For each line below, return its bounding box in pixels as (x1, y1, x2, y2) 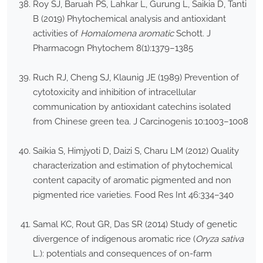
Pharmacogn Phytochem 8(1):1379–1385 (33, 43, 193, 54)
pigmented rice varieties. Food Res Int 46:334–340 (33, 190, 234, 201)
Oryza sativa (195, 234, 244, 245)
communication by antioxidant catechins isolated (33, 102, 231, 113)
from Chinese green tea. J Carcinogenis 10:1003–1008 (33, 116, 248, 127)
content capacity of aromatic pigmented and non (33, 175, 231, 186)
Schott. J (174, 28, 211, 39)
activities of (33, 28, 80, 39)
